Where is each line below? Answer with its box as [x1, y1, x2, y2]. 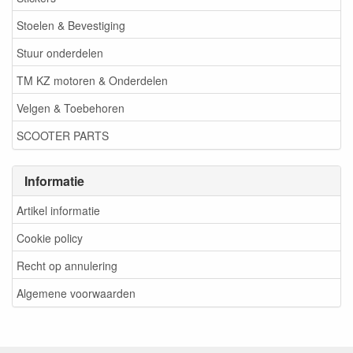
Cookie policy [17, 229, 83, 246]
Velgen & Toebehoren [17, 99, 124, 116]
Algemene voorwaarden [17, 284, 136, 301]
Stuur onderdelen [17, 44, 103, 61]
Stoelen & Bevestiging [17, 17, 125, 33]
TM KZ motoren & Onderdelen [17, 72, 168, 88]
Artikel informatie [17, 202, 100, 218]
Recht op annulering [17, 257, 117, 273]
